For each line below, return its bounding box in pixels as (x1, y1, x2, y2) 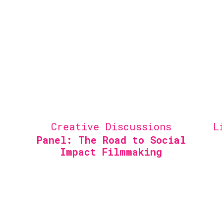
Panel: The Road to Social (36, 133, 186, 146)
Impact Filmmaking (60, 145, 162, 158)
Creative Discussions (51, 120, 171, 133)
